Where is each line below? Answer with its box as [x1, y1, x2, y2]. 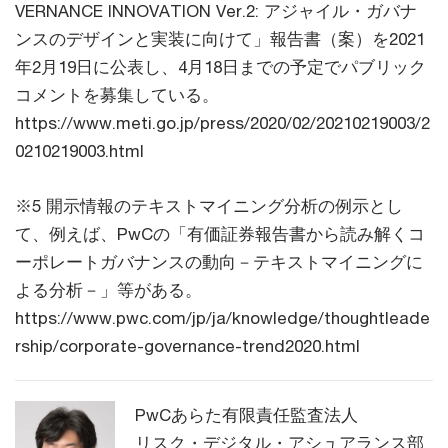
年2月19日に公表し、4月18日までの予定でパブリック [15, 56, 426, 77]
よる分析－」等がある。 [15, 279, 202, 300]
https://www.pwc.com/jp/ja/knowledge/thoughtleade [15, 307, 430, 328]
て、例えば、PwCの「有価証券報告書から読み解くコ [15, 223, 425, 244]
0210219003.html [15, 140, 144, 161]
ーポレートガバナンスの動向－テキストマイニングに [15, 251, 423, 272]
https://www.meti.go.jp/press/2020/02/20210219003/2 [15, 112, 430, 133]
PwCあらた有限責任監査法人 [135, 404, 358, 425]
